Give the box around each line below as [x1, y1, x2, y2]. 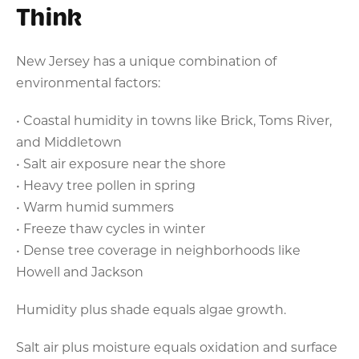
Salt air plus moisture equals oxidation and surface [16, 337, 337, 355]
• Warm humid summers [16, 197, 174, 215]
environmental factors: [16, 73, 160, 91]
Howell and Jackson [16, 262, 143, 280]
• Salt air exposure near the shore [16, 154, 226, 171]
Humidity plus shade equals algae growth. [16, 300, 286, 317]
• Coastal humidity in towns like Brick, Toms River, [16, 111, 332, 128]
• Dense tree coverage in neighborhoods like [16, 240, 301, 258]
